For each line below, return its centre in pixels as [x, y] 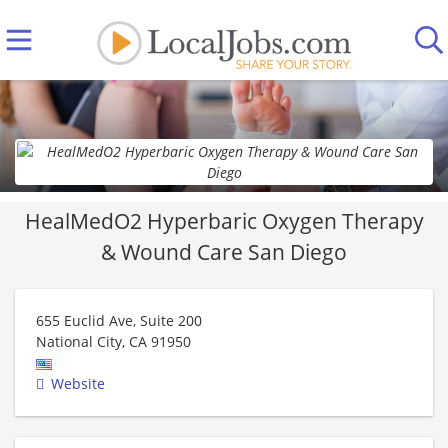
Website [78, 383]
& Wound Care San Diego [224, 252]
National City [79, 341]
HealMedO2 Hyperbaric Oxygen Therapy [224, 221]
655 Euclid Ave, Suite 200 [119, 320]
